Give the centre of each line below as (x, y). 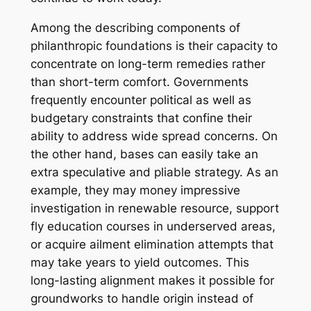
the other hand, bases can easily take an (144, 154)
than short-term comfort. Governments (139, 82)
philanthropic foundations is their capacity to (154, 45)
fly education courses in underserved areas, (153, 226)
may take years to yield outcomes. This (140, 262)
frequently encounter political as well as (141, 100)
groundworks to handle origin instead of (142, 298)
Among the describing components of (135, 27)
